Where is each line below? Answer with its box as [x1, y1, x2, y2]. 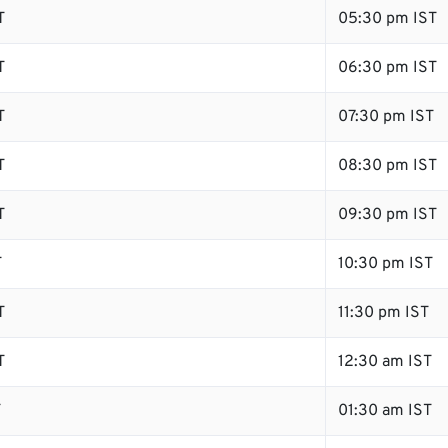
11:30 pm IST [338, 303, 429, 323]
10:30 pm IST [338, 254, 433, 274]
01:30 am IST [338, 401, 432, 421]
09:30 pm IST [338, 205, 437, 225]
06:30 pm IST [338, 58, 437, 78]
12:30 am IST [338, 352, 432, 372]
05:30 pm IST [338, 9, 437, 29]
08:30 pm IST [338, 156, 437, 176]
